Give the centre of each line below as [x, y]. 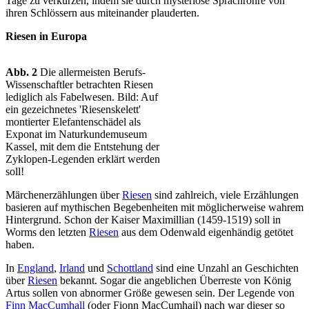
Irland [72, 268]
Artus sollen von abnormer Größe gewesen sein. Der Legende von [150, 293]
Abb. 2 [21, 72]
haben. [20, 245]
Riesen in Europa [46, 37]
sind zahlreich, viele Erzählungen [225, 195]
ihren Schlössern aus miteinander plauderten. [102, 13]
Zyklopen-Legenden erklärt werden [83, 159]
